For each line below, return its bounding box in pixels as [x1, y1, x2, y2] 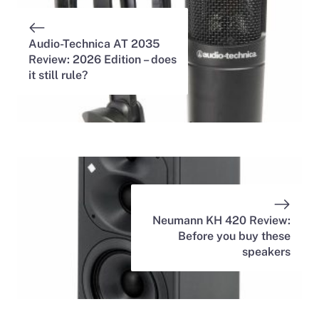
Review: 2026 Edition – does [28, 53, 177, 67]
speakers [242, 245, 291, 259]
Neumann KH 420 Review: [152, 214, 291, 228]
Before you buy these [178, 229, 291, 244]
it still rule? [28, 68, 88, 83]
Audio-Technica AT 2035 [28, 37, 160, 51]
